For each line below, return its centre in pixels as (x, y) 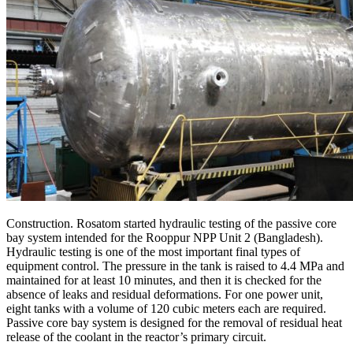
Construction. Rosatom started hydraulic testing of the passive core (171, 224)
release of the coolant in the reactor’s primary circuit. (136, 337)
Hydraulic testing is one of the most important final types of (153, 252)
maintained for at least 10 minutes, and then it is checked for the (164, 281)
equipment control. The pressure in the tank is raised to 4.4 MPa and (175, 266)
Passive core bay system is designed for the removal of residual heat (174, 323)
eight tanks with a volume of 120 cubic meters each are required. (166, 309)
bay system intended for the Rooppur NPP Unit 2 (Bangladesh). (165, 238)
